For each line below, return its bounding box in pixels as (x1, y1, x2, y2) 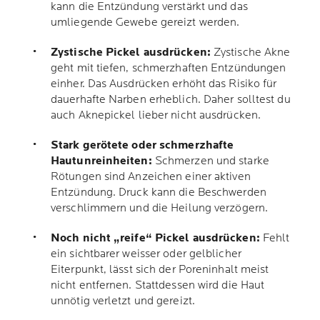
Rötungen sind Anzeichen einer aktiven (51, 170, 251, 184)
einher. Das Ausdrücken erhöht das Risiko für (51, 77, 277, 91)
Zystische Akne (210, 46, 291, 59)
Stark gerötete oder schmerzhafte (51, 139, 234, 152)
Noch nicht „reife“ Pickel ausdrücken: (51, 231, 260, 245)
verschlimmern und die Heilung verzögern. (51, 201, 269, 215)
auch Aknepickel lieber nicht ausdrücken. (51, 109, 261, 122)
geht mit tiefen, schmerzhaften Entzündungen (51, 61, 286, 75)
